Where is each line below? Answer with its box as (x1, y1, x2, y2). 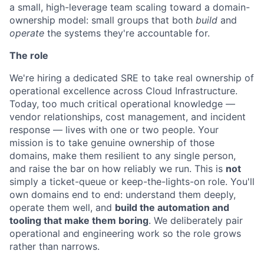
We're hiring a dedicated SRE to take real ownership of (9, 72, 254, 84)
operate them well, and (9, 202, 115, 213)
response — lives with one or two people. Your (9, 124, 219, 136)
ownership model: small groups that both (9, 14, 196, 26)
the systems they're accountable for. (44, 27, 210, 39)
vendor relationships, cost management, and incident (9, 111, 246, 123)
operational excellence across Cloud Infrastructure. (9, 85, 237, 97)
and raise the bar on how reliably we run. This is (9, 163, 226, 174)
